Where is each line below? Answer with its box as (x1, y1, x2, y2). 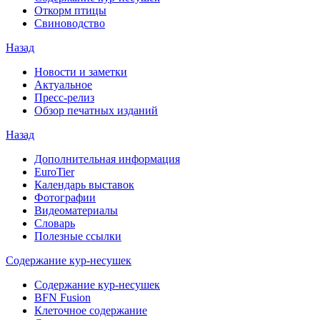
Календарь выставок (34, 179, 134, 191)
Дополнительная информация (34, 153, 180, 166)
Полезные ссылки (34, 230, 121, 243)
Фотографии (34, 191, 96, 204)
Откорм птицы (34, 4, 106, 17)
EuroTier (34, 166, 74, 179)
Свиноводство (34, 17, 105, 30)
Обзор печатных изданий (34, 104, 158, 117)
